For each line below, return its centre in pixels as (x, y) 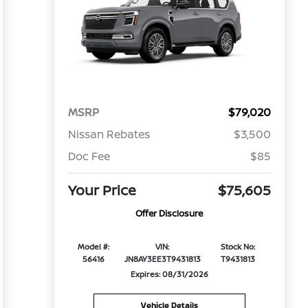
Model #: (94, 247)
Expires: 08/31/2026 (169, 274)
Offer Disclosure (169, 213)
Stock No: (238, 247)
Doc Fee (89, 156)
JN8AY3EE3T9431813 (162, 259)
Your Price (102, 190)
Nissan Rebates (109, 134)
